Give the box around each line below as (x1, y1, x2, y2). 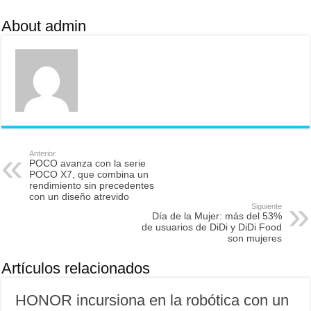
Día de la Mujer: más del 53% (151, 210, 282, 221)
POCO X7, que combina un (29, 169, 149, 180)
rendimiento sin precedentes (29, 180, 155, 191)
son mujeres (227, 233, 282, 244)
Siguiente (251, 202, 282, 210)
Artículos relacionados (1, 260, 151, 277)
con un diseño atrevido (29, 191, 130, 202)
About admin (1, 17, 87, 35)
